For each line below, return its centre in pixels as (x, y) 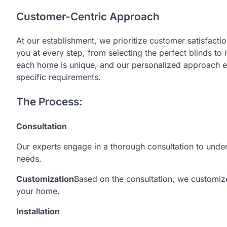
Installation (38, 212)
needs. (29, 159)
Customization (45, 179)
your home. (38, 191)
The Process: (49, 102)
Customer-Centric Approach (88, 16)
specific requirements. (59, 77)
